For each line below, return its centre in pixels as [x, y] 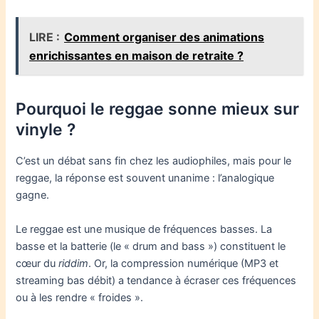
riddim [74, 263]
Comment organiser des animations [164, 37]
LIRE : [45, 37]
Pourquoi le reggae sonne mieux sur [158, 109]
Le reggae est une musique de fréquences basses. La [144, 229]
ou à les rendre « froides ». [80, 297]
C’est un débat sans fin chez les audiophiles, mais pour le [154, 161]
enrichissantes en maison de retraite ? [137, 55]
